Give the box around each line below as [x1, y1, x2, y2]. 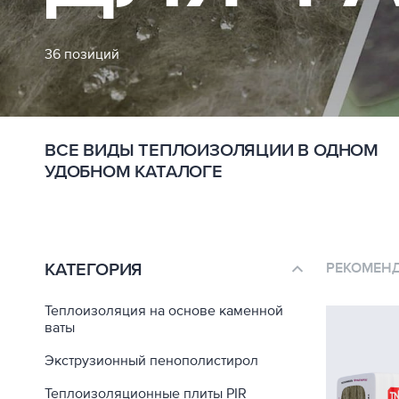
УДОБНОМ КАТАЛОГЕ [45, 161, 223, 183]
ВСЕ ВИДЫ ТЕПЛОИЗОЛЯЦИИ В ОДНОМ [45, 140, 379, 161]
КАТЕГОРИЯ [45, 259, 143, 281]
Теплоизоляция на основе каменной [45, 302, 283, 320]
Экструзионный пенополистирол [45, 352, 258, 370]
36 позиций [45, 45, 119, 63]
